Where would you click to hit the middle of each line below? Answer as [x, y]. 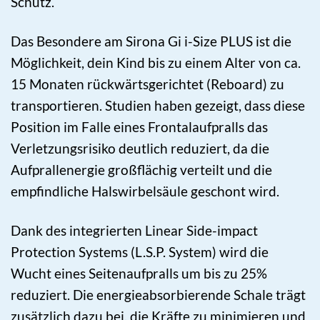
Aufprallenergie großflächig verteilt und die [141, 170]
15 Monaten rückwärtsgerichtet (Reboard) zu [147, 84]
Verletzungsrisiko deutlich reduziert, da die [140, 149]
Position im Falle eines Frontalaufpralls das [139, 127]
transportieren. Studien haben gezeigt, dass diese [158, 106]
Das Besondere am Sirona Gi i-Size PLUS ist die [151, 41]
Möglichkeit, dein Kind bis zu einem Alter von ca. [156, 63]
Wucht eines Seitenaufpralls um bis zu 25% [139, 274]
